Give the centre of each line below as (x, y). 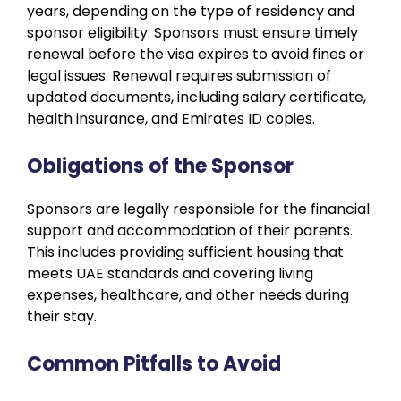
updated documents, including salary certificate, (196, 97)
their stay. (62, 316)
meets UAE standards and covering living (170, 273)
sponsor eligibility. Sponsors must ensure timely (192, 32)
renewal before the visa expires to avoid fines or (196, 54)
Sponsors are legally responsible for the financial (198, 209)
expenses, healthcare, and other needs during (188, 294)
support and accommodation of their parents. (190, 230)
